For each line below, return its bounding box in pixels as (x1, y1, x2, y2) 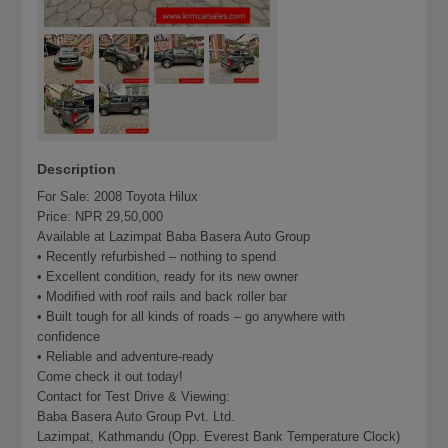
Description (37, 160, 117, 177)
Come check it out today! (37, 368, 184, 384)
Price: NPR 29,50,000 (37, 208, 164, 224)
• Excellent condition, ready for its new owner (37, 268, 299, 284)
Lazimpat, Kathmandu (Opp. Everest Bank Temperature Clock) (37, 428, 401, 444)
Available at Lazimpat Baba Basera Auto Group (37, 228, 311, 244)
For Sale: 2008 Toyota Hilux (37, 188, 199, 204)
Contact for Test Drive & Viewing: (37, 388, 231, 404)
